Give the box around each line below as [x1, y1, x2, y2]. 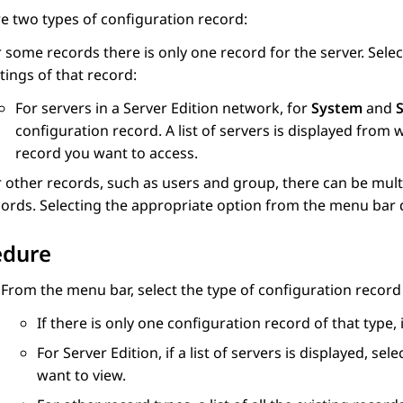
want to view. [37, 365, 126, 386]
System [311, 98, 363, 119]
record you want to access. [15, 143, 198, 164]
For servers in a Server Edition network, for [15, 98, 311, 119]
